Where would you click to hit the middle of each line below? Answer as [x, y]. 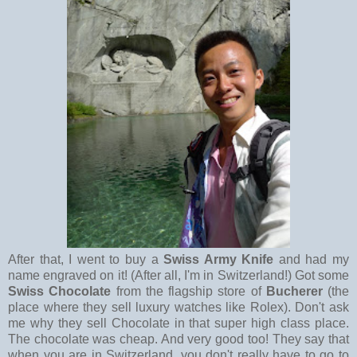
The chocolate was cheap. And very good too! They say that [178, 339]
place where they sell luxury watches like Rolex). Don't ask [178, 307]
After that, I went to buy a [86, 259]
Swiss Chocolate [62, 291]
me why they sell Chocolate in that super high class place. [178, 323]
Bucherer [296, 291]
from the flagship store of [191, 291]
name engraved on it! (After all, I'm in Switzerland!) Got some [178, 275]
